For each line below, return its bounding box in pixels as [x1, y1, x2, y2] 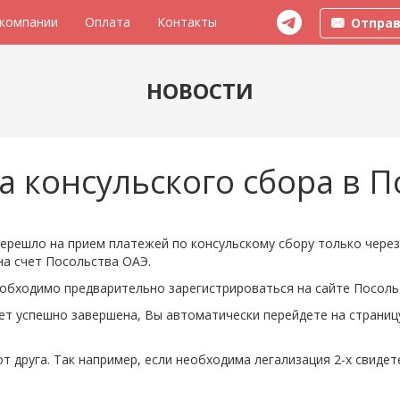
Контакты [157, 13, 217, 30]
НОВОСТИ [146, 76, 254, 105]
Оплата [85, 13, 130, 30]
